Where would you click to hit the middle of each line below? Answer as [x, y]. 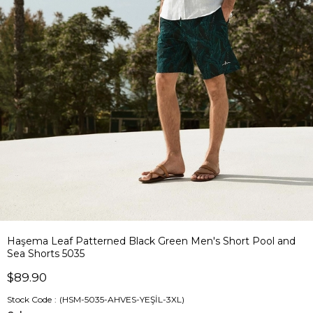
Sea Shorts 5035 [46, 253]
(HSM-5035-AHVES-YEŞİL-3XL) [122, 299]
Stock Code [29, 299]
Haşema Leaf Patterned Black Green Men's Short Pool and [151, 241]
